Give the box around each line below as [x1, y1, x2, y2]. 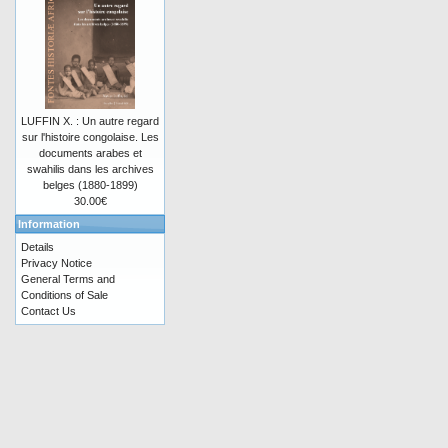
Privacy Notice [21, 257, 92, 269]
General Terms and [21, 273, 115, 285]
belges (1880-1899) [42, 179, 138, 191]
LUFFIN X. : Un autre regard [21, 115, 159, 127]
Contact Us [21, 305, 76, 317]
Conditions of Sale [21, 289, 108, 301]
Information [18, 218, 80, 230]
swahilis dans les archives [26, 163, 154, 175]
